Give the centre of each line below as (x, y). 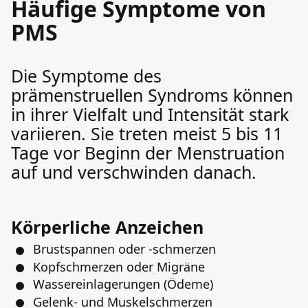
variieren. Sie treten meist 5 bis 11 (147, 133)
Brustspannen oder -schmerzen (124, 249)
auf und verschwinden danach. (134, 172)
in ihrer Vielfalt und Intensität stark (150, 114)
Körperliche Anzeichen (107, 227)
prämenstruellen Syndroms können (152, 95)
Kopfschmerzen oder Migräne (119, 266)
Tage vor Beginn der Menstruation (148, 153)
